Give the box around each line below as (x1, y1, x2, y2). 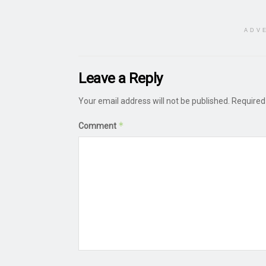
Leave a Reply (78, 69, 163, 87)
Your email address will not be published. (78, 96, 230, 106)
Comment (78, 121, 118, 131)
